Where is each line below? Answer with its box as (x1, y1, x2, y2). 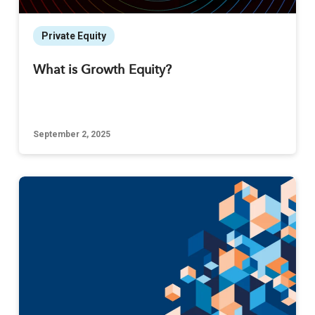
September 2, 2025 (32, 129, 110, 140)
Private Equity (41, 30, 106, 42)
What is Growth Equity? (32, 64, 172, 77)
